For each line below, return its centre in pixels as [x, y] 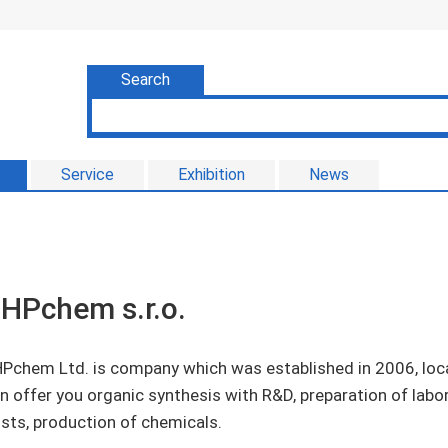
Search [145, 79]
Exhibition [211, 174]
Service [87, 174]
